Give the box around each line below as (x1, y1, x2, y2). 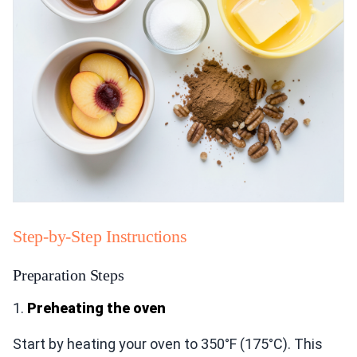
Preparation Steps (13, 266, 124, 284)
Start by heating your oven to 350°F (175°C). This (13, 335, 323, 353)
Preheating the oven (27, 300, 166, 317)
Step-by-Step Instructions (13, 226, 187, 247)
